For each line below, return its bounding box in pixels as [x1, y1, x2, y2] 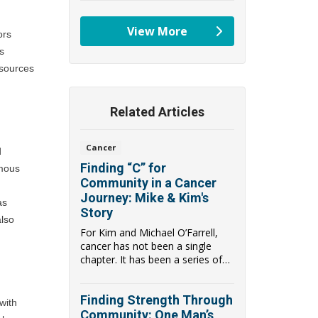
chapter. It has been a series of [80, 252, 222, 266]
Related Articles [110, 104, 204, 120]
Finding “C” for [80, 160, 166, 175]
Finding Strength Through [80, 292, 233, 307]
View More [127, 23, 187, 40]
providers [156, 30, 210, 46]
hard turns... [80, 265, 133, 280]
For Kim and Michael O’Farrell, [80, 225, 218, 239]
